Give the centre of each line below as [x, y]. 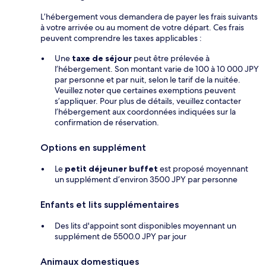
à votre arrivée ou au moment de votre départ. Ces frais [142, 28]
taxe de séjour [101, 58]
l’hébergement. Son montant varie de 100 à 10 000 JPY [157, 69]
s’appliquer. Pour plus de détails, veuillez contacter [148, 101]
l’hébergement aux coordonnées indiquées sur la [145, 112]
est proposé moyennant [203, 169]
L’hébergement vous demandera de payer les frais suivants [149, 17]
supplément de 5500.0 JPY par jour [121, 237]
